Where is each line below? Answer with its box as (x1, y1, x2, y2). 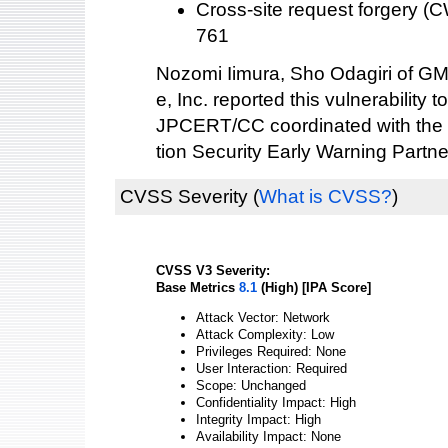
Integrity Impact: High (196, 411, 321, 427)
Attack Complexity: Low (196, 326, 334, 342)
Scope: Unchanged (196, 377, 306, 393)
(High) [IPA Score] (257, 280, 371, 295)
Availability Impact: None (196, 428, 341, 444)
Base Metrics (156, 280, 239, 295)
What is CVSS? (259, 186, 392, 207)
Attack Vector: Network (196, 309, 330, 325)
